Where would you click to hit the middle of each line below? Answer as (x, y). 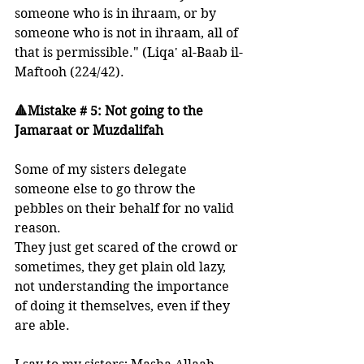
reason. (39, 228)
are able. (42, 325)
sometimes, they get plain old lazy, (122, 267)
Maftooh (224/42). (69, 72)
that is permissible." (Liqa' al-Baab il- (129, 52)
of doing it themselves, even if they (124, 306)
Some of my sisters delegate (102, 169)
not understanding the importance (123, 286)
